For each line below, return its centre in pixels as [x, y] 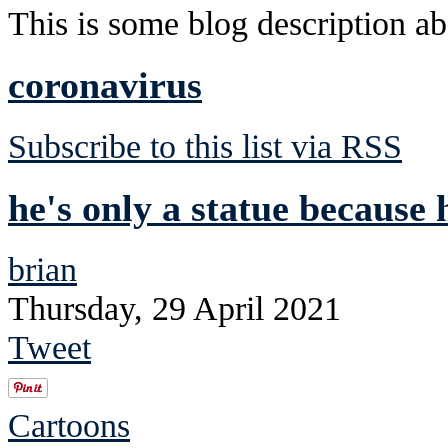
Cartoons [69, 424]
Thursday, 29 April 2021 [174, 307]
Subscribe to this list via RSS [205, 145]
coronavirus [105, 84]
